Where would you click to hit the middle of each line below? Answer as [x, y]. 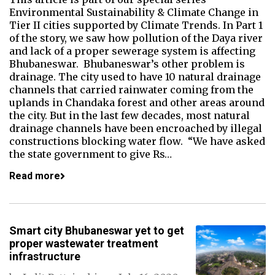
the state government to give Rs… [91, 154]
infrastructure [45, 256]
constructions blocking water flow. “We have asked [137, 141]
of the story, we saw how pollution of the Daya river [136, 38]
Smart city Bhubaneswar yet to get [97, 230]
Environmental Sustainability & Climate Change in [134, 12]
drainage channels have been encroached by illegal [136, 128]
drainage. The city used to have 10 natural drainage [135, 77]
